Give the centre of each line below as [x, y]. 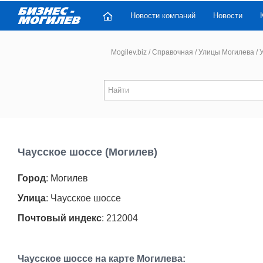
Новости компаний [163, 16]
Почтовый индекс [60, 218]
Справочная [173, 52]
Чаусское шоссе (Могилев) [87, 152]
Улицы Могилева [226, 52]
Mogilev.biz [129, 52]
